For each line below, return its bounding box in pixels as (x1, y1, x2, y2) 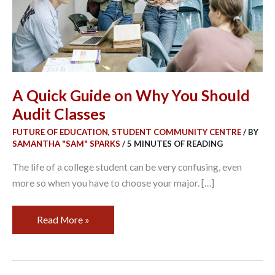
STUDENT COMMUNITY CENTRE (112, 126, 241, 137)
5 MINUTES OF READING (127, 138, 223, 149)
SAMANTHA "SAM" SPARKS (12, 138, 122, 149)
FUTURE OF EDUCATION (12, 126, 108, 137)
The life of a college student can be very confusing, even (12, 161, 242, 173)
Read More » (37, 214, 90, 225)
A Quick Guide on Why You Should (12, 86, 250, 104)
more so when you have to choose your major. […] (12, 177, 214, 189)
